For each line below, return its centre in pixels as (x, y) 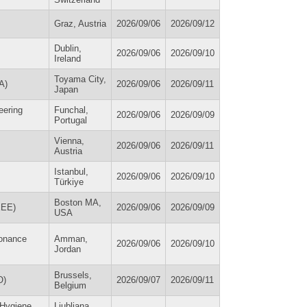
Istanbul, (71, 171)
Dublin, (68, 48)
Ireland (67, 58)
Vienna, (69, 140)
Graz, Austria (80, 23)
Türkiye (69, 182)
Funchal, (71, 110)
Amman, (71, 238)
